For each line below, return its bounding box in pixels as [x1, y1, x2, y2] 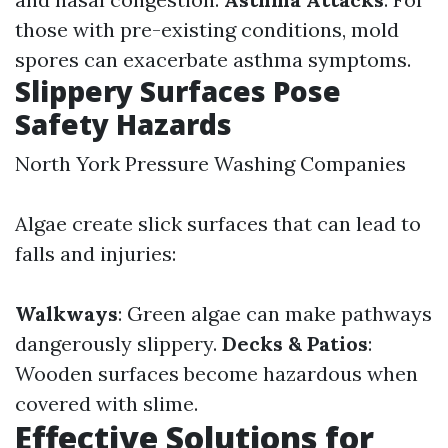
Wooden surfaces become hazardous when [15, 361, 418, 386]
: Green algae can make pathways [118, 301, 432, 326]
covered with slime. [15, 391, 198, 416]
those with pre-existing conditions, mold [15, 17, 399, 42]
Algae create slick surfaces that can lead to [15, 211, 421, 236]
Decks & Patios [222, 331, 368, 356]
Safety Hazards [15, 105, 232, 143]
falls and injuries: [15, 241, 176, 266]
